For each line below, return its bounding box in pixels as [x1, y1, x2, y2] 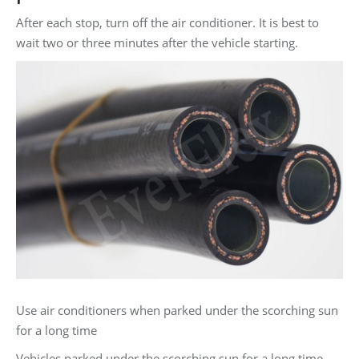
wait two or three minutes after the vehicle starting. [16, 34, 298, 51]
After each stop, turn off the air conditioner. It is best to [16, 14, 319, 31]
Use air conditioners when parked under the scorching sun [16, 301, 338, 318]
